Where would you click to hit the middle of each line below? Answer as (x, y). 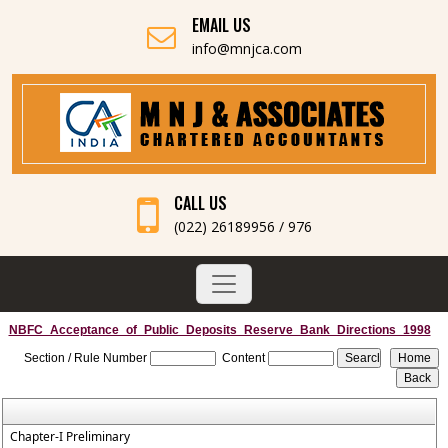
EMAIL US (221, 25)
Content (244, 358)
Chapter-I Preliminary (70, 436)
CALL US (200, 203)
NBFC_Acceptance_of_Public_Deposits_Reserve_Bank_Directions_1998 (219, 330)
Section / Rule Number (86, 358)
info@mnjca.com (246, 48)
